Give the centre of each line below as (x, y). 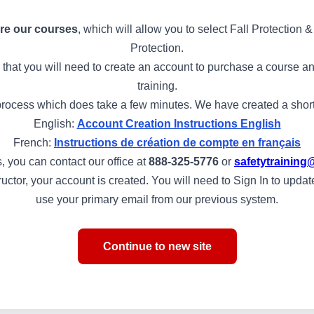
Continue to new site (157, 246)
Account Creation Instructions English (179, 123)
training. (157, 86)
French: (34, 142)
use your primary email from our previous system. (157, 199)
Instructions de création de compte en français (177, 142)
